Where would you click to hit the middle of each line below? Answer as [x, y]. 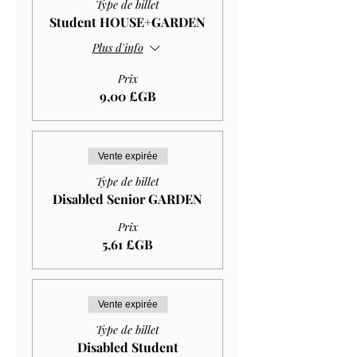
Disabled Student [127, 347]
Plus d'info [118, 48]
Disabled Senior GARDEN [127, 198]
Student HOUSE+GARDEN [127, 22]
